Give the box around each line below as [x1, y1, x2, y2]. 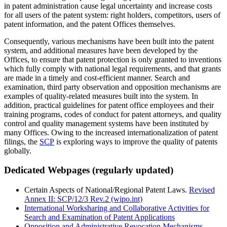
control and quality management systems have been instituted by [4, 119, 209, 128]
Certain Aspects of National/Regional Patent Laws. [24, 185, 189, 195]
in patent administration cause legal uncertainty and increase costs [4, 1, 212, 10]
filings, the [4, 137, 40, 146]
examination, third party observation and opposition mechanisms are [4, 82, 221, 91]
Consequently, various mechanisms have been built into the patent [4, 36, 214, 46]
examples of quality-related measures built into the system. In [4, 91, 198, 100]
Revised [189, 185, 215, 195]
